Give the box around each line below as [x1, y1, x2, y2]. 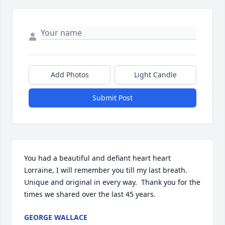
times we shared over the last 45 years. [24, 189, 156, 199]
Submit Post [92, 93, 133, 102]
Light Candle [134, 70, 177, 79]
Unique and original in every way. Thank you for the [24, 177, 200, 187]
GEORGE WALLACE [24, 212, 87, 222]
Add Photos [50, 70, 89, 79]
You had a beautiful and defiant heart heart [24, 153, 171, 163]
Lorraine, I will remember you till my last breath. [24, 165, 187, 175]
